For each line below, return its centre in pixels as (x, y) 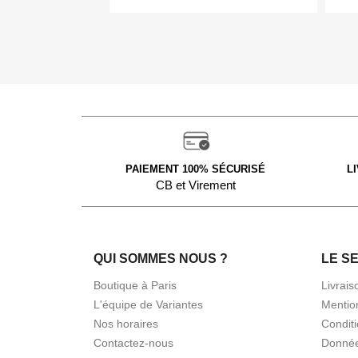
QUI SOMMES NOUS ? (161, 258)
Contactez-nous (133, 342)
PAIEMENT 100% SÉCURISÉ (195, 169)
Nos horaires (126, 323)
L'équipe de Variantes (148, 304)
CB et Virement (195, 185)
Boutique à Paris (135, 285)
